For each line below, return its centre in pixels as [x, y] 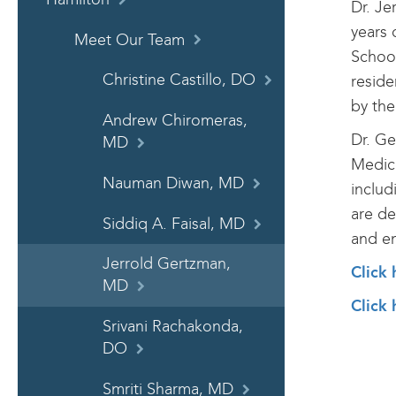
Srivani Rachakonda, [173, 327]
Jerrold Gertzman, [167, 264]
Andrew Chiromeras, [175, 121]
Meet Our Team [129, 40]
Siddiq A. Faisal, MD [174, 224]
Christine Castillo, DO [179, 80]
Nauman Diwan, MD [173, 183]
